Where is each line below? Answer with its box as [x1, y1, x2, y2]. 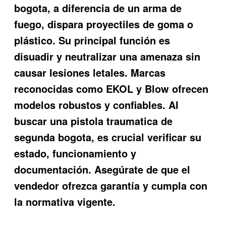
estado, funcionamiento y [14, 145, 137, 160]
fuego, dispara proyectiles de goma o [14, 16, 194, 31]
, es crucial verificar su [91, 129, 202, 144]
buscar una [14, 113, 71, 128]
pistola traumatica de [71, 113, 173, 128]
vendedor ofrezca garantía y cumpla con [14, 178, 208, 193]
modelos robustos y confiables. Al [14, 97, 179, 112]
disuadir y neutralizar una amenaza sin [14, 48, 201, 64]
